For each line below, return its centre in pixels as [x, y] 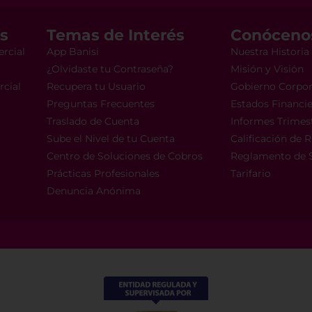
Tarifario [250, 174]
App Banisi [72, 52]
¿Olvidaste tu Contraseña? [110, 69]
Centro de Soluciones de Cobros [124, 156]
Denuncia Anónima [93, 191]
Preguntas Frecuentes [100, 104]
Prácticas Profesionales [103, 174]
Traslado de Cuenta [93, 122]
